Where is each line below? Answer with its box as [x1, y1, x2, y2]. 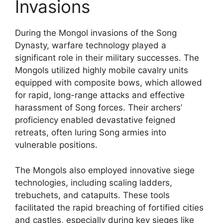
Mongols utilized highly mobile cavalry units [15, 65, 188, 75]
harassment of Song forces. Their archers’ [15, 103, 182, 112]
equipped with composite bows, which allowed [15, 78, 202, 88]
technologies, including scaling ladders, [15, 177, 172, 188]
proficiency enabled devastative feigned [15, 115, 176, 125]
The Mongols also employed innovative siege [15, 165, 195, 175]
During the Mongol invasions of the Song [15, 28, 177, 38]
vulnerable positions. [15, 140, 98, 150]
